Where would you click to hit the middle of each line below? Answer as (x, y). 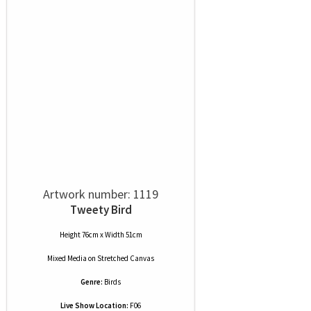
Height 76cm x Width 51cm (101, 235)
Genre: (92, 282)
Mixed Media (67, 258)
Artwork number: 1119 (101, 194)
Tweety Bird (101, 210)
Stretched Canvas (126, 258)
